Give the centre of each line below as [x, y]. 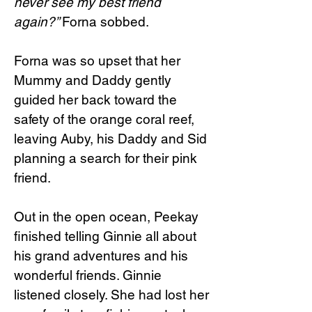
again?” [38, 22]
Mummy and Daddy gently [93, 80]
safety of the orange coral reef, [104, 119]
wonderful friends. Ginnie [88, 275]
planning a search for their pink [106, 158]
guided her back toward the [95, 100]
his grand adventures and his [101, 256]
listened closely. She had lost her [111, 295]
